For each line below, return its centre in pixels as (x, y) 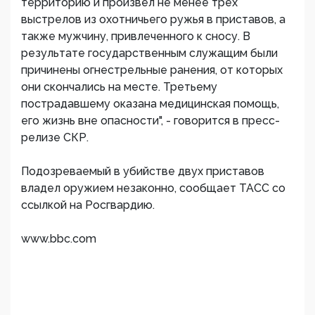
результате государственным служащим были (149, 53)
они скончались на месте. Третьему (119, 87)
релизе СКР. (55, 137)
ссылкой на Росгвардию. (88, 205)
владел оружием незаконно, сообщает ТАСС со (153, 188)
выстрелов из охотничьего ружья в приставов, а (153, 19)
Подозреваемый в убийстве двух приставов (143, 171)
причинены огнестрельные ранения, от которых (152, 70)
